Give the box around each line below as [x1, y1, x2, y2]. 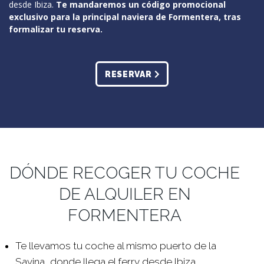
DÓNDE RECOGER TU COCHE [9, 163, 240, 183]
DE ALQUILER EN [58, 184, 191, 204]
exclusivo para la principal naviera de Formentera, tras [9, 11, 241, 22]
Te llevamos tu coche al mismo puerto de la [15, 239, 216, 252]
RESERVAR [104, 69, 152, 79]
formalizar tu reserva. [9, 23, 103, 35]
